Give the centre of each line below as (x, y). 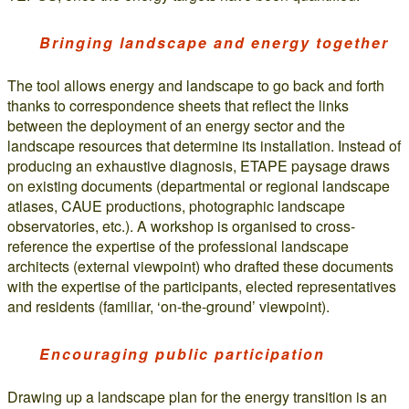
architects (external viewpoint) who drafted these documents (200, 266)
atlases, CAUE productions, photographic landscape (176, 206)
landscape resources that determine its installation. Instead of (204, 146)
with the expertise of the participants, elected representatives (202, 286)
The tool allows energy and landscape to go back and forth (196, 85)
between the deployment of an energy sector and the (176, 126)
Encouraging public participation (182, 354)
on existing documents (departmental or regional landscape (199, 186)
